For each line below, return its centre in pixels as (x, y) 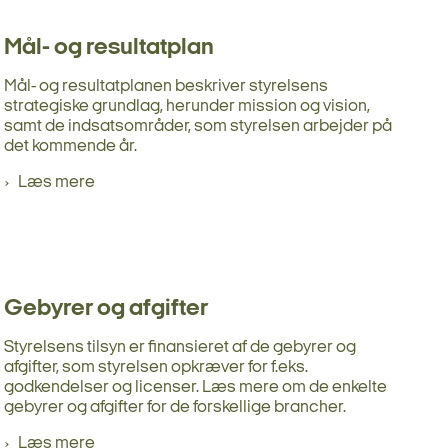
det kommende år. (70, 146)
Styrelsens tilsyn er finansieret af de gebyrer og (180, 347)
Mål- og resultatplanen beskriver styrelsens (166, 86)
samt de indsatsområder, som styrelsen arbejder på (198, 126)
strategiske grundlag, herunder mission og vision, (187, 106)
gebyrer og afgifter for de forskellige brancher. (175, 407)
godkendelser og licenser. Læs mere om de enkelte (195, 387)
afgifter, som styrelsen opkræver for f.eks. (156, 367)
